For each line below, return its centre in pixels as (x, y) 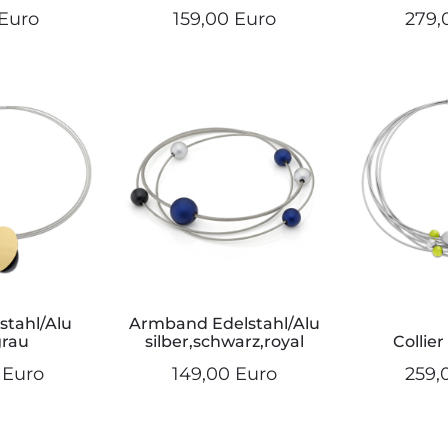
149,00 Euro (224, 374)
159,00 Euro (224, 19)
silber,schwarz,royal (224, 342)
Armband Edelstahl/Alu (224, 324)
